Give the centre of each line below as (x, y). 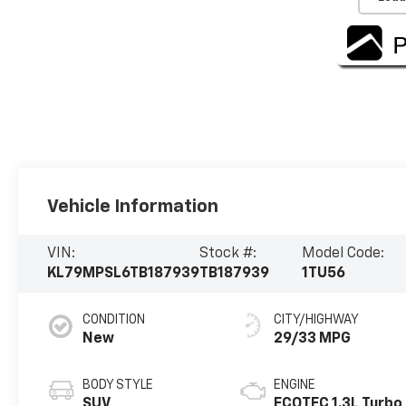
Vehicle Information (133, 206)
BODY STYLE (118, 385)
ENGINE (295, 385)
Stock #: (228, 253)
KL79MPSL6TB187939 (124, 273)
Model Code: (343, 253)
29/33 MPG (313, 338)
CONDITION (114, 319)
